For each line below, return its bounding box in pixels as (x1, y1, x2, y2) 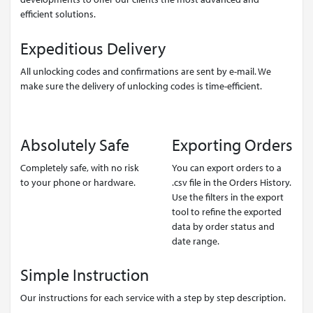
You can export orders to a (172, 160, 282, 174)
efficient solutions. (20, 6, 96, 20)
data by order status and (172, 219, 275, 233)
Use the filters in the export (172, 189, 284, 203)
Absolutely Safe (20, 133, 129, 155)
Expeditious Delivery (20, 37, 166, 59)
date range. (172, 233, 219, 247)
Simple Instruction (20, 264, 149, 286)
